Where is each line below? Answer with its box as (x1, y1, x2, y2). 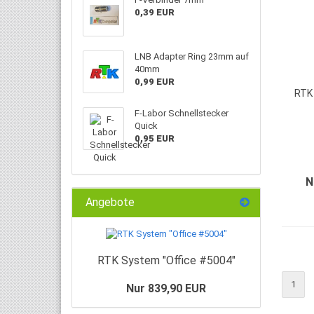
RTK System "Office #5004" (97, 254, 235, 267)
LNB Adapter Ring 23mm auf (135, 51, 250, 62)
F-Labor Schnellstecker (135, 108, 229, 118)
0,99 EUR (135, 76, 175, 87)
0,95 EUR (135, 133, 175, 144)
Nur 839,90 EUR (126, 282, 206, 295)
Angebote (83, 196, 135, 209)
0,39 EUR (135, 7, 175, 18)
